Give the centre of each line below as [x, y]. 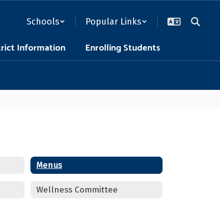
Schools [43, 22]
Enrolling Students [123, 48]
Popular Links [113, 22]
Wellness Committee [77, 190]
